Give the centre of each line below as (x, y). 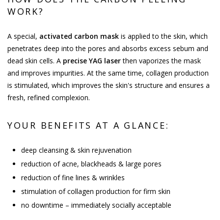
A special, (23, 36)
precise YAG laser (92, 60)
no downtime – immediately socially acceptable (96, 205)
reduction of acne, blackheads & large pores (91, 164)
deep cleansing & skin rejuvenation (76, 150)
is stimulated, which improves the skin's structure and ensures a (109, 85)
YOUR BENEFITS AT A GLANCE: (88, 125)
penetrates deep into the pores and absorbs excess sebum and (108, 48)
